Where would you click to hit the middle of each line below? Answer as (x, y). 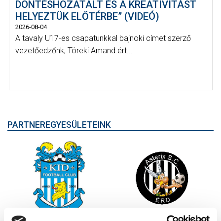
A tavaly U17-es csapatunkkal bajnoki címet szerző (103, 38)
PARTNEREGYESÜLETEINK (59, 125)
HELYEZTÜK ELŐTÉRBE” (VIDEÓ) (87, 16)
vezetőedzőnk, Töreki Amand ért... (74, 50)
